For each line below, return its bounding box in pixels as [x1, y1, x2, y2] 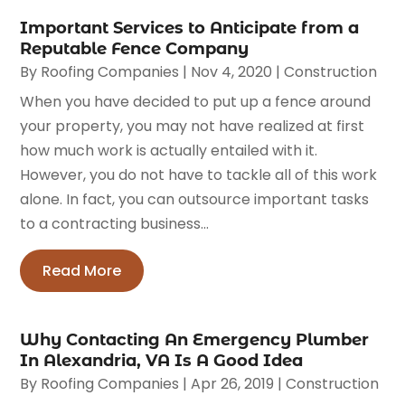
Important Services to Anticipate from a [20, 17, 360, 38]
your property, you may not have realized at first [20, 115, 365, 137]
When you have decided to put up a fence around [20, 90, 372, 112]
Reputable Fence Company [20, 38, 250, 59]
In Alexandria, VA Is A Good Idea [20, 350, 304, 371]
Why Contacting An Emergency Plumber [20, 329, 370, 350]
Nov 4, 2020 [191, 61, 273, 82]
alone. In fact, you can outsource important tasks [20, 188, 370, 210]
